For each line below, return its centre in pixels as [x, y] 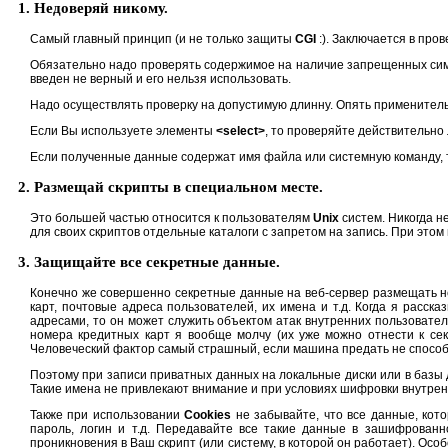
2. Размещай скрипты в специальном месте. [170, 186]
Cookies [208, 414]
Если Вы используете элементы [123, 130]
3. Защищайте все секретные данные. [149, 261]
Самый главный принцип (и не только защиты [162, 38]
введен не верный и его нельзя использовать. [160, 78]
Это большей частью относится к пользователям [171, 217]
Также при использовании [107, 414]
